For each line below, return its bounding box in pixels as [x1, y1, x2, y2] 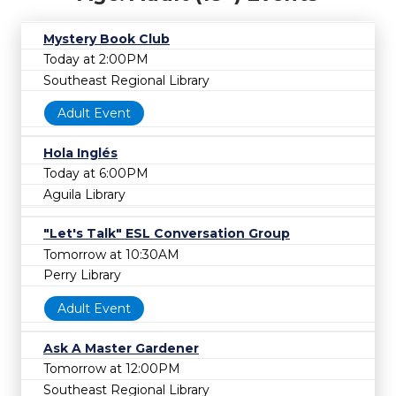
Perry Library [43, 267, 121, 284]
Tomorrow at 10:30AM [43, 246, 179, 263]
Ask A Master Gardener [43, 339, 199, 356]
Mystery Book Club [43, 30, 170, 47]
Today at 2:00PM [43, 51, 148, 68]
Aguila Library [43, 187, 126, 203]
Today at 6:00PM [43, 165, 148, 182]
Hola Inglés [43, 144, 118, 161]
